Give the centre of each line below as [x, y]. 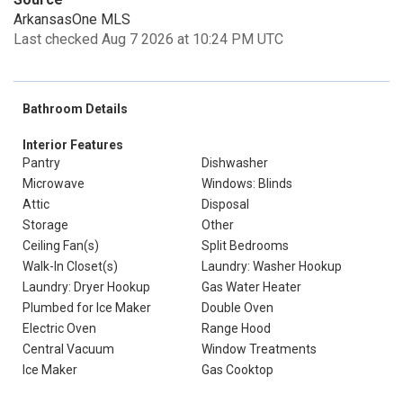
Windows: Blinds [247, 184]
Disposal [225, 204]
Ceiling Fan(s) [61, 246]
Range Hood [236, 328]
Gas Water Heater [251, 287]
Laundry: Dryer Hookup [86, 287]
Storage [45, 225]
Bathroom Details [75, 109]
